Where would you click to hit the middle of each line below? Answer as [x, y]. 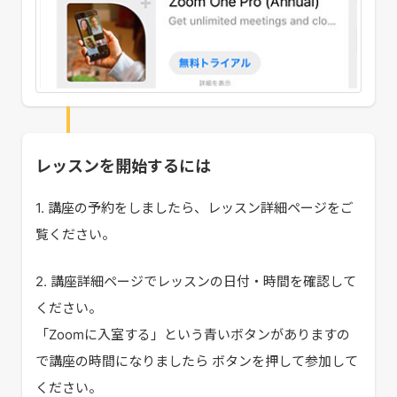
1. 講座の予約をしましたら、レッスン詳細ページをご [195, 208]
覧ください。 [75, 235]
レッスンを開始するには [123, 167]
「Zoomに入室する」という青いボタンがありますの [193, 334]
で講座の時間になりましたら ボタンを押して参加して [197, 361]
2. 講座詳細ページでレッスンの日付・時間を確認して [196, 281]
